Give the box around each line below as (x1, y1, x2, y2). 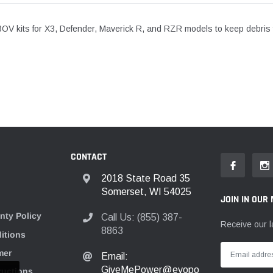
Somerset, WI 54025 (101, 186, 191, 197)
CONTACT (71, 150, 107, 163)
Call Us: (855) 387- (101, 211, 182, 222)
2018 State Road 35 (101, 172, 190, 183)
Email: (101, 250, 128, 261)
